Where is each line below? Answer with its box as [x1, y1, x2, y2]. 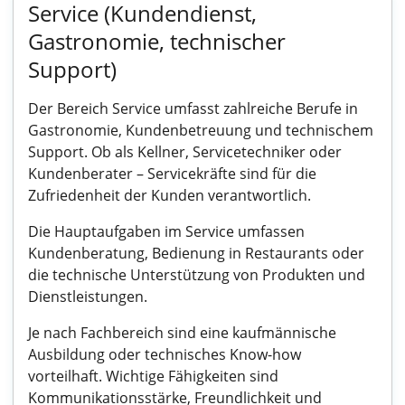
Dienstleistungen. [28, 287, 147, 306]
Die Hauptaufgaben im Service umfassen [28, 221, 305, 241]
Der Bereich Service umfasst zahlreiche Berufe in [28, 99, 358, 118]
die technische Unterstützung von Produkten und [28, 265, 365, 285]
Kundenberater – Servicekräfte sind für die [28, 164, 316, 184]
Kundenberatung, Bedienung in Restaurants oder [28, 243, 364, 263]
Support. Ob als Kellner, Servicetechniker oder [28, 142, 342, 162]
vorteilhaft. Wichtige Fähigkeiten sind [28, 366, 278, 386]
